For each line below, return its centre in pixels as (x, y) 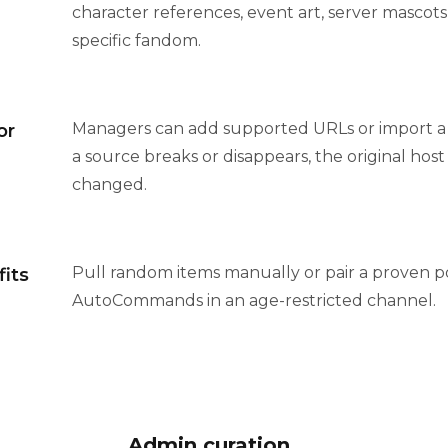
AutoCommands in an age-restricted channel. (254, 301)
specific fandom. (137, 41)
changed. (110, 185)
